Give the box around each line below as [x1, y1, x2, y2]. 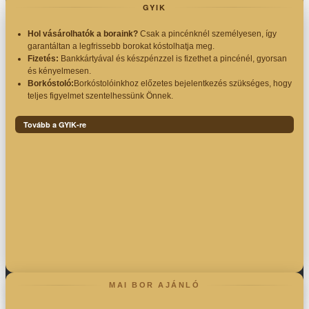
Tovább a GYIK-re [23, 119, 86, 130]
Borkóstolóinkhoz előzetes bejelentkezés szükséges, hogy [74, 79, 292, 89]
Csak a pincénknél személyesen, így [138, 29, 277, 39]
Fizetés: [28, 54, 59, 64]
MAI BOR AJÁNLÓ [109, 281, 200, 290]
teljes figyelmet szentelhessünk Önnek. [28, 91, 173, 101]
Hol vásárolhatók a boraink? [28, 29, 138, 39]
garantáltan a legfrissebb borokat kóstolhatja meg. [28, 41, 215, 52]
